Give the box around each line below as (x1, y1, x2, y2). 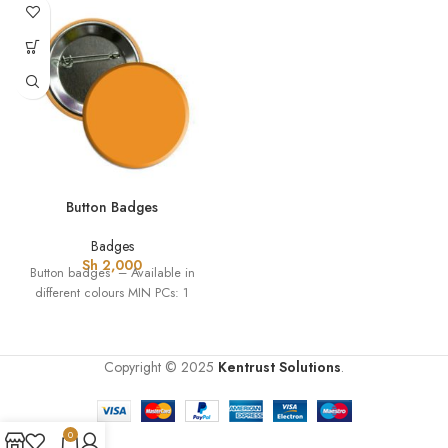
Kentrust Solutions (218, 357, 341, 378)
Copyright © (104, 357, 177, 378)
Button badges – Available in (29, 264, 195, 283)
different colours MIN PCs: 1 (35, 284, 189, 303)
